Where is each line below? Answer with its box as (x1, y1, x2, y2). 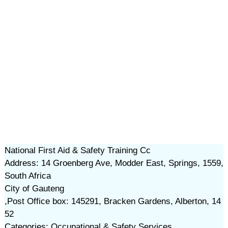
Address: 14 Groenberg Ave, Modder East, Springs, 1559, (4, 158, 223, 168)
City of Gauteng (4, 184, 64, 193)
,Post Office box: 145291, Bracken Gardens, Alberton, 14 (4, 196, 221, 206)
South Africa (4, 171, 51, 181)
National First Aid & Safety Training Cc (4, 146, 151, 155)
